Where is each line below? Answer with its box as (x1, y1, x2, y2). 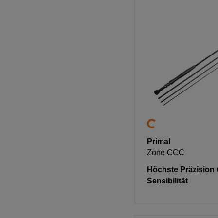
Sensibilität (146, 176, 188, 185)
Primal (146, 137, 170, 145)
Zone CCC (146, 148, 184, 157)
